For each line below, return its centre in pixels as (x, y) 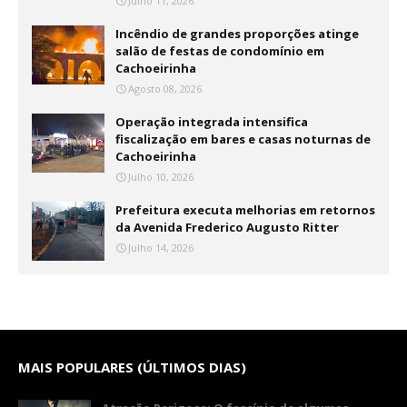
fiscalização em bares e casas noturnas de (243, 139)
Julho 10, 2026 (161, 177)
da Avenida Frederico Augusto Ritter (227, 227)
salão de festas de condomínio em (220, 51)
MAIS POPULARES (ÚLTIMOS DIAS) (132, 367)
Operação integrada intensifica (212, 122)
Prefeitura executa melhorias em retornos (245, 210)
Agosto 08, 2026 (165, 89)
